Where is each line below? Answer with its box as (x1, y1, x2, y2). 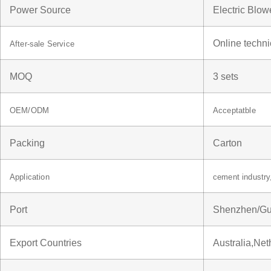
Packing (10, 137, 45, 148)
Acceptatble (213, 105, 256, 115)
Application (10, 172, 50, 181)
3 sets (213, 70, 238, 82)
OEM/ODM (10, 105, 50, 115)
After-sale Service (10, 39, 74, 48)
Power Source (10, 4, 71, 15)
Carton (213, 137, 242, 148)
